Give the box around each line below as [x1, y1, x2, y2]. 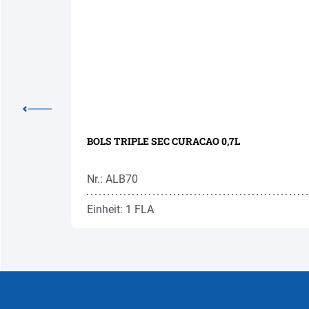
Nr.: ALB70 [86, 172, 138, 186]
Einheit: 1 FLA [86, 202, 154, 216]
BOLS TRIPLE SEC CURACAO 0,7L [86, 134, 240, 148]
